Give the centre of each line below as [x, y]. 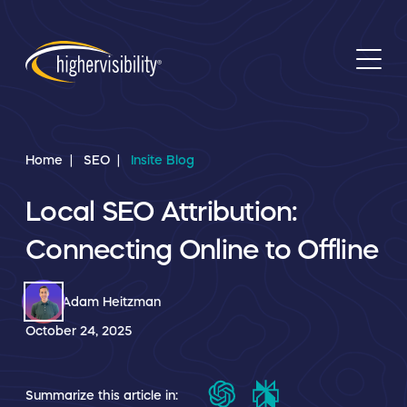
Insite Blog [163, 160]
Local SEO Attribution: [162, 211]
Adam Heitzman [111, 302]
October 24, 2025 [79, 331]
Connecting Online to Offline [202, 249]
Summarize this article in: [102, 395]
